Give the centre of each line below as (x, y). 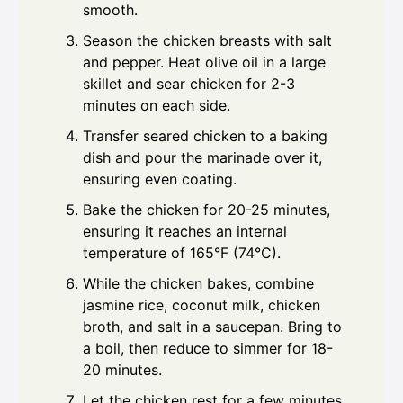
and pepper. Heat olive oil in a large (204, 63)
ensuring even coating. (160, 179)
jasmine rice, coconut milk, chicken (201, 305)
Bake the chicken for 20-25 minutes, (206, 210)
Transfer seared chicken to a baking (205, 136)
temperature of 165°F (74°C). (182, 253)
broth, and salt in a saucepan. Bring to (212, 327)
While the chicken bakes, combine (198, 284)
